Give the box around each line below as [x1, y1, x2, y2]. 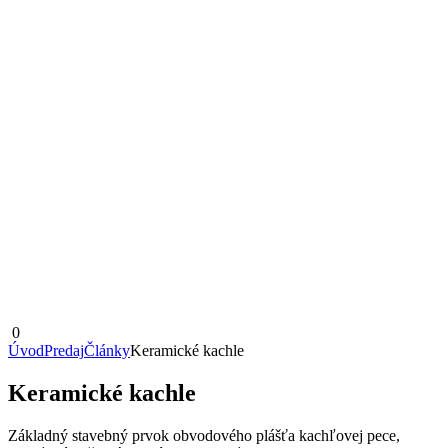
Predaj [44, 342, 84, 359]
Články [84, 342, 130, 359]
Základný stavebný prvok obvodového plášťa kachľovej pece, [8, 426, 400, 444]
